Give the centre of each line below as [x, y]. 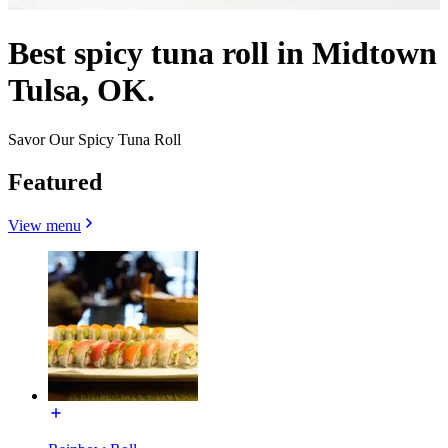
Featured [55, 181]
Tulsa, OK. [81, 90]
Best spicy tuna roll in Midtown [222, 53]
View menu [44, 226]
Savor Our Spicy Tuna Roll [94, 139]
